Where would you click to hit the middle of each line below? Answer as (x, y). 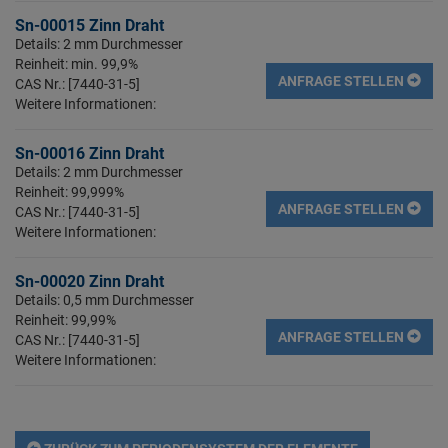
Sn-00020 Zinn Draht (89, 281)
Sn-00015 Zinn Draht (89, 25)
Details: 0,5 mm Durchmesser (104, 299)
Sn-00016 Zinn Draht (89, 153)
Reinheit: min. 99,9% (76, 63)
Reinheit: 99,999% (69, 191)
